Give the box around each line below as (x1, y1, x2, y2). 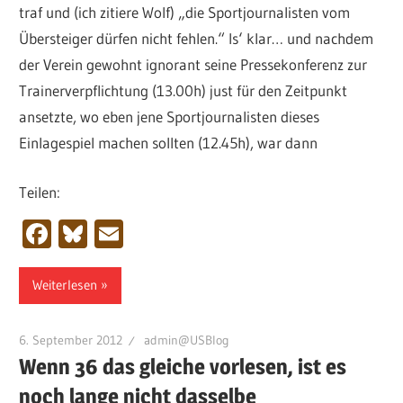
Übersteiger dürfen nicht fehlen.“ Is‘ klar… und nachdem (19, 29, 374, 49)
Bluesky (87, 215, 182, 251)
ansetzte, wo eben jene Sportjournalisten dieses (19, 107, 320, 127)
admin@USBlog (144, 331, 230, 348)
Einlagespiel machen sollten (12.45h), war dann (19, 133, 318, 153)
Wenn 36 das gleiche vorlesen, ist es (19, 354, 347, 381)
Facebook (51, 215, 169, 251)
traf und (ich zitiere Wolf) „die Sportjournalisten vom (19, 3, 351, 22)
